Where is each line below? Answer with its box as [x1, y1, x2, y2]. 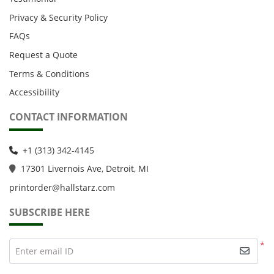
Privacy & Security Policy [9, 11, 108, 23]
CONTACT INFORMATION [9, 110, 128, 124]
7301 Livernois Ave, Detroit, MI [26, 163, 149, 175]
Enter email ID [15, 245, 73, 257]
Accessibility [9, 86, 59, 98]
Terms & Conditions [9, 67, 89, 80]
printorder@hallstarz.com [9, 181, 115, 193]
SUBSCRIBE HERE [9, 205, 90, 219]
